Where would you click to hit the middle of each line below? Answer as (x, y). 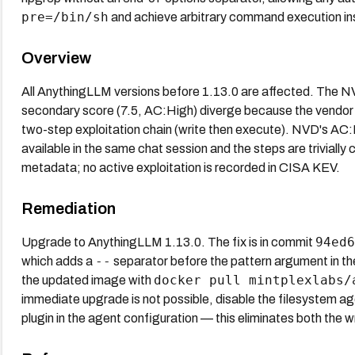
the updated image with (87, 280)
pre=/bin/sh (65, 17)
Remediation (68, 208)
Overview (56, 57)
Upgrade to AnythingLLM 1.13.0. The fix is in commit (168, 242)
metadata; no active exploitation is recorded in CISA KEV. (180, 167)
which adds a (58, 261)
